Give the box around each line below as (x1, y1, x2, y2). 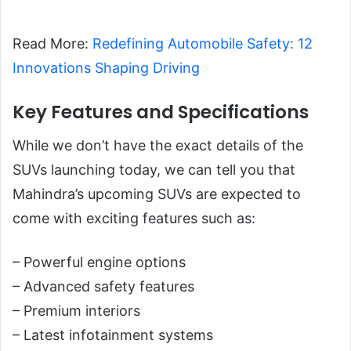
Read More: (13, 34, 92, 52)
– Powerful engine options (13, 254, 186, 271)
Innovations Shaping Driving (13, 59, 200, 76)
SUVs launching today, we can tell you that (13, 161, 295, 179)
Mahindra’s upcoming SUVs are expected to (13, 186, 301, 203)
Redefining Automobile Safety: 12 (92, 34, 313, 52)
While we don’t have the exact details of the (13, 137, 303, 154)
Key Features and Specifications (13, 99, 309, 125)
